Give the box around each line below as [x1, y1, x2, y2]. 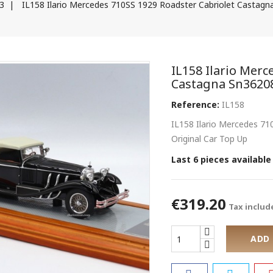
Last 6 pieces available [171, 154, 272, 165]
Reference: [171, 99, 220, 110]
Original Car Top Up [171, 133, 248, 144]
